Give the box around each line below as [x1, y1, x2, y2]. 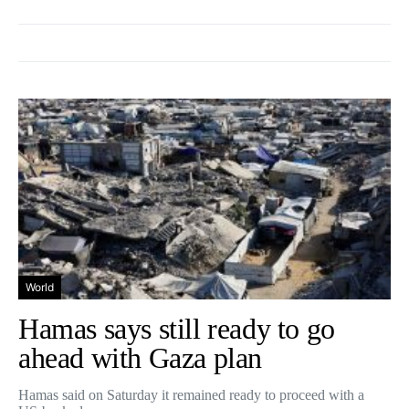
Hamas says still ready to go [18, 311, 335, 345]
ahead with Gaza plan [18, 341, 269, 374]
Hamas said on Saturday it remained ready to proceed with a [18, 386, 364, 403]
